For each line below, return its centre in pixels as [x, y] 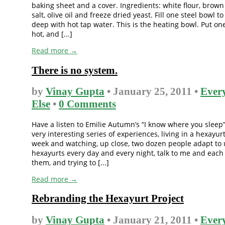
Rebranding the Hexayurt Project [108, 199]
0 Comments [87, 104]
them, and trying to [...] [70, 162]
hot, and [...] [52, 34]
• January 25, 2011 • [152, 92]
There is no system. [75, 70]
